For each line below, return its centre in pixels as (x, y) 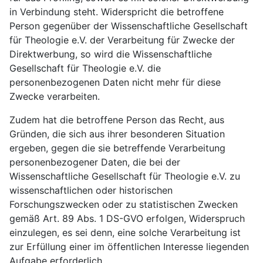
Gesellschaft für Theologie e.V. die (85, 68)
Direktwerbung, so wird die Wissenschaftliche (111, 54)
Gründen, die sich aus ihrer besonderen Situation (117, 134)
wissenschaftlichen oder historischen (91, 190)
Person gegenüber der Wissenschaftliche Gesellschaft (129, 26)
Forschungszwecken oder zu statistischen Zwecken (124, 204)
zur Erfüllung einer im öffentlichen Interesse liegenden (129, 247)
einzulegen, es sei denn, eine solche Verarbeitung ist (125, 232)
